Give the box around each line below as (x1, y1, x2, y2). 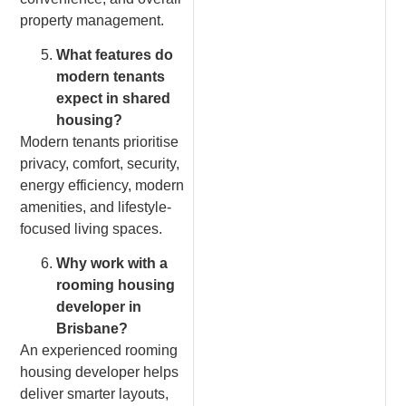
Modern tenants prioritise (20, 134, 179, 150)
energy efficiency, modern (20, 178, 185, 194)
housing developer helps (20, 364, 179, 381)
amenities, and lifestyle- (20, 199, 172, 216)
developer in (56, 299, 142, 315)
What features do (56, 47, 174, 63)
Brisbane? (56, 321, 129, 337)
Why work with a (56, 256, 169, 272)
